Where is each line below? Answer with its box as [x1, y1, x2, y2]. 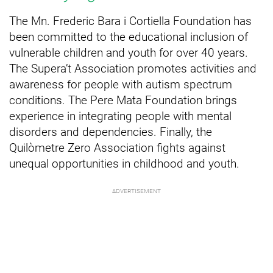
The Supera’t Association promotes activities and [9, 62, 257, 76]
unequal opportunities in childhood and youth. [9, 157, 239, 171]
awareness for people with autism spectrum [9, 77, 232, 92]
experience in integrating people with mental [9, 109, 232, 124]
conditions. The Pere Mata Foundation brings [9, 93, 237, 108]
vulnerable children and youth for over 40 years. [9, 46, 248, 60]
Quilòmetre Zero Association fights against [9, 141, 225, 155]
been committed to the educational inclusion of [9, 30, 248, 44]
